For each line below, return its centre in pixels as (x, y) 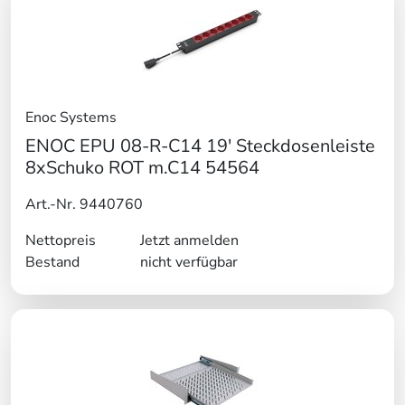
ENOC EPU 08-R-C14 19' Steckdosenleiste (200, 146)
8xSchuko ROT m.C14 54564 (142, 168)
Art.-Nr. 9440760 (84, 205)
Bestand (52, 263)
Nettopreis (61, 241)
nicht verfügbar (188, 263)
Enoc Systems (71, 118)
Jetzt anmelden (189, 241)
